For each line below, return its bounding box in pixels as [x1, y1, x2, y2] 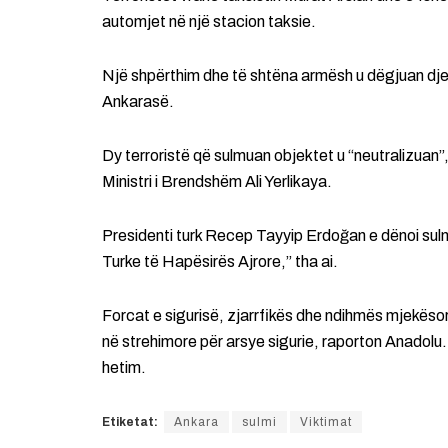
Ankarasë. [102, 93, 174, 111]
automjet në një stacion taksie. [102, 13, 316, 31]
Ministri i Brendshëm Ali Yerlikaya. [102, 173, 332, 191]
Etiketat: [102, 415, 158, 430]
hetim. [102, 359, 146, 377]
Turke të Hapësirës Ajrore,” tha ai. [102, 253, 338, 271]
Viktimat [300, 415, 352, 430]
